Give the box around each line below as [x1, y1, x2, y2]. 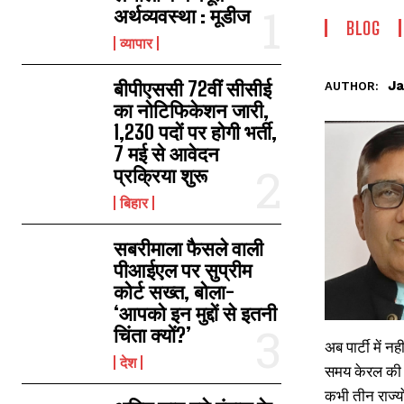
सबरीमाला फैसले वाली [114, 236, 264, 261]
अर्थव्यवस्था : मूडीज [114, 4, 251, 28]
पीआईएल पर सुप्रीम [114, 258, 252, 282]
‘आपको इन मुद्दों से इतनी [114, 301, 278, 326]
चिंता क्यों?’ [114, 323, 192, 347]
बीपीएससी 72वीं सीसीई [114, 77, 272, 101]
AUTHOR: [325, 78, 379, 93]
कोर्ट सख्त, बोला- [114, 280, 235, 304]
